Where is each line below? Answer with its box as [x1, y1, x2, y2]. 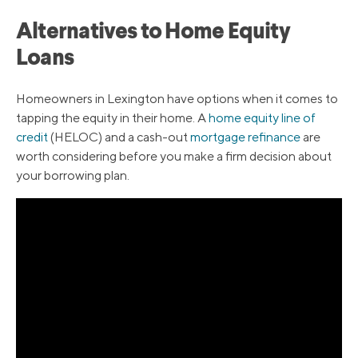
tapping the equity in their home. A [16, 110, 209, 126]
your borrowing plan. [16, 168, 129, 184]
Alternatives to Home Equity [16, 22, 290, 45]
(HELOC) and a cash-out [48, 129, 190, 145]
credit [16, 129, 48, 145]
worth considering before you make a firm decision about [16, 149, 332, 165]
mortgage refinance [190, 129, 300, 145]
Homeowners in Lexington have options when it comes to [16, 91, 338, 107]
